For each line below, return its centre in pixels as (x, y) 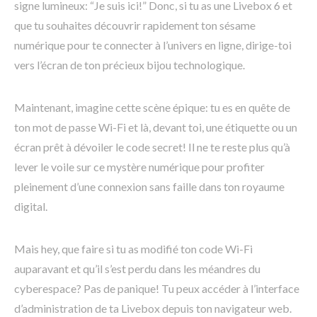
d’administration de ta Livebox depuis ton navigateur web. (153, 309)
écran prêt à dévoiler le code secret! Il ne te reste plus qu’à (152, 147)
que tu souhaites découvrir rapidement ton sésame (135, 25)
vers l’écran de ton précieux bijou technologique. (129, 65)
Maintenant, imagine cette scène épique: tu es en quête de (152, 108)
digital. (31, 207)
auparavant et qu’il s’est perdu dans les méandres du (137, 269)
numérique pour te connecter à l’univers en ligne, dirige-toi (153, 45)
